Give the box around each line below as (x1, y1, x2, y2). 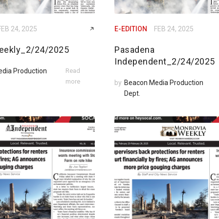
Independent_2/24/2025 (114, 56, 215, 66)
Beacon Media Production (124, 79, 203, 87)
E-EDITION (114, 25, 147, 33)
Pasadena (114, 44, 154, 55)
